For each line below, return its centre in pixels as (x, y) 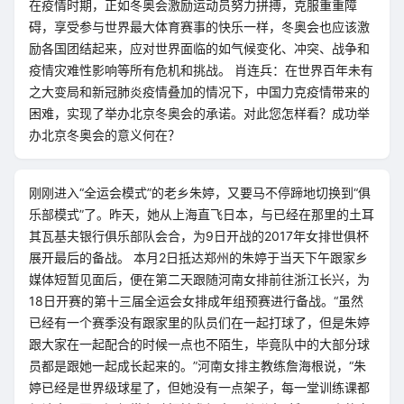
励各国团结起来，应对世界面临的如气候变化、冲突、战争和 (199, 48)
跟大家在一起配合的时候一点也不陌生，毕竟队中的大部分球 (199, 344)
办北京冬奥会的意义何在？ (105, 135)
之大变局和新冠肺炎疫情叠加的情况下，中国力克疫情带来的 (199, 92)
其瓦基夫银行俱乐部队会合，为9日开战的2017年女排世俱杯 (199, 236)
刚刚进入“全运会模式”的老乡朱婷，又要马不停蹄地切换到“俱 (200, 193)
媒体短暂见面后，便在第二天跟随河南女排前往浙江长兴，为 (199, 279)
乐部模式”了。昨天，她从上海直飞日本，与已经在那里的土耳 (202, 214)
